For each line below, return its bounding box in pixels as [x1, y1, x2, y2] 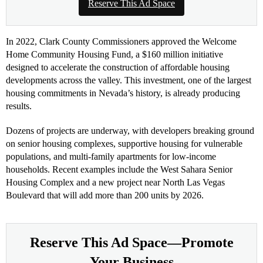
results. [6, 100, 32, 111]
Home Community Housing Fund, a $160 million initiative [6, 49, 223, 59]
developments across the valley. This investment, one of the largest [6, 75, 251, 85]
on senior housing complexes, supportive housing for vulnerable [6, 138, 242, 149]
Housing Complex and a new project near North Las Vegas [6, 177, 225, 187]
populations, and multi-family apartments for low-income [6, 151, 216, 161]
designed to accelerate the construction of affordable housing [6, 62, 230, 72]
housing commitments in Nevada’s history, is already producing [6, 87, 240, 98]
